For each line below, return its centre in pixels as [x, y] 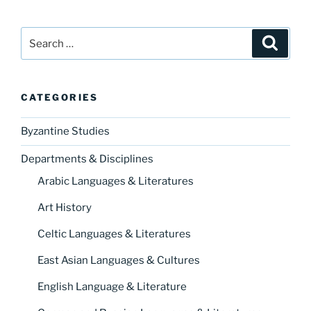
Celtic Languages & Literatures [114, 234]
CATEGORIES [60, 98]
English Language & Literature [112, 286]
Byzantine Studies [65, 132]
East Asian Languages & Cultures [119, 260]
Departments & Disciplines [87, 159]
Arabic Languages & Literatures [116, 181]
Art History [65, 207]
